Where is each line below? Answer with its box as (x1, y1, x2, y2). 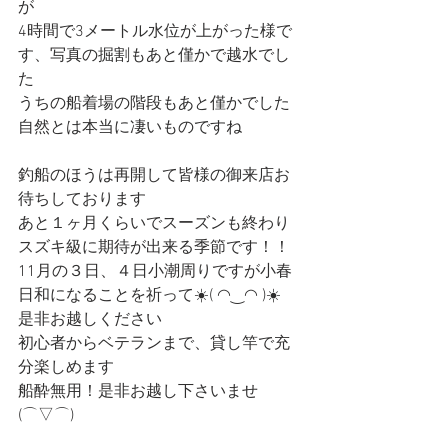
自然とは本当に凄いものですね (18, 118, 242, 139)
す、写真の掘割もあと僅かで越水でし (18, 46, 290, 67)
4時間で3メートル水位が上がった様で (18, 22, 292, 43)
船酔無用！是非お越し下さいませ (18, 382, 258, 403)
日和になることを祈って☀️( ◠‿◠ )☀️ (18, 286, 281, 307)
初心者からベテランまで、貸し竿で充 (18, 334, 290, 355)
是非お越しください (18, 310, 162, 331)
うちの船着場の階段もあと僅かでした (18, 94, 290, 115)
